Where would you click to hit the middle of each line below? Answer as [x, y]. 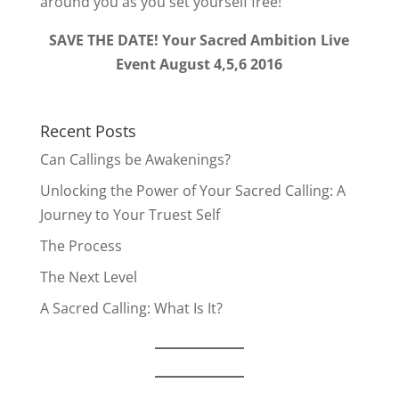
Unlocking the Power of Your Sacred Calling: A [192, 191]
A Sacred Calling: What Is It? [131, 308]
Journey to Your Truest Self [130, 215]
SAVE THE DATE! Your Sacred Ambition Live [199, 40]
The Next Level [88, 277]
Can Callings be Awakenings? [135, 159]
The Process [81, 246]
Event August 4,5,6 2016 [199, 64]
